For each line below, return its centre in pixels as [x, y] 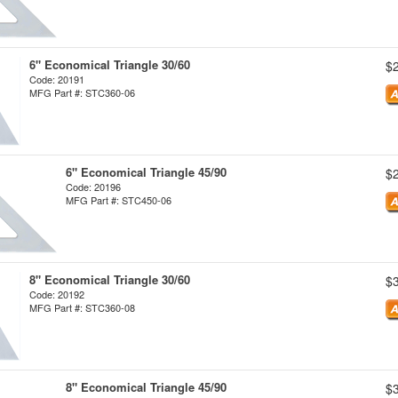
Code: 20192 [57, 294]
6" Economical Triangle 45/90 [146, 172]
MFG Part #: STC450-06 [119, 200]
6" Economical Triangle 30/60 [110, 64]
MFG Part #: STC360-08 [82, 307]
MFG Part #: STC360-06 [82, 92]
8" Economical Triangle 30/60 [110, 279]
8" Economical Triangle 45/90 [146, 387]
